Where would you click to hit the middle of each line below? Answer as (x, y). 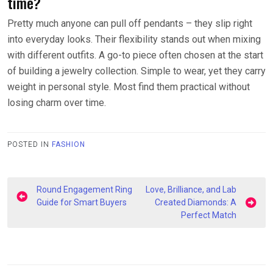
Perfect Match (209, 215)
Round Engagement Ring (84, 189)
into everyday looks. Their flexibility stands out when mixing (134, 39)
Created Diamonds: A (196, 202)
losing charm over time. (57, 102)
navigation (46, 208)
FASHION (69, 144)
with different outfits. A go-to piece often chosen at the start (135, 55)
